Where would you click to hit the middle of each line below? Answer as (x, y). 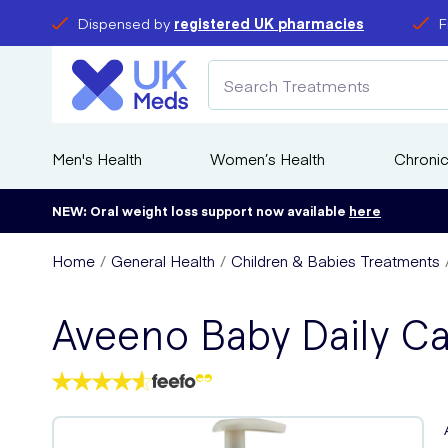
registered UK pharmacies (269, 23)
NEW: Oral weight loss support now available (200, 210)
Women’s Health (268, 158)
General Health (163, 260)
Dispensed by (126, 23)
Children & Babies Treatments (335, 260)
